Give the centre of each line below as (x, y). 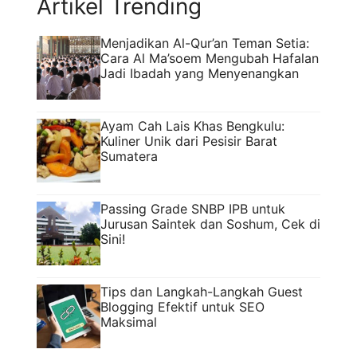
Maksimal (129, 322)
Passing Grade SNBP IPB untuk (193, 208)
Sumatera (129, 156)
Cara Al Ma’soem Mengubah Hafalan (210, 58)
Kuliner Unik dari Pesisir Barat (189, 141)
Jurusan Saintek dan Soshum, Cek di (210, 224)
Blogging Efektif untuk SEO (182, 306)
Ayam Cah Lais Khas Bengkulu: (192, 126)
